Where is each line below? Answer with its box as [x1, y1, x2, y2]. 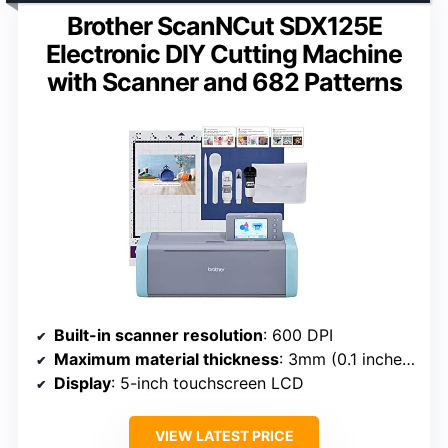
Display [54, 373, 111, 394]
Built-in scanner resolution [54, 325, 263, 346]
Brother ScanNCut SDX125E [66, 11, 382, 42]
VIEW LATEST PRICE [154, 427, 294, 445]
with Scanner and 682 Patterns [46, 67, 402, 98]
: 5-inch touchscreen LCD [111, 373, 304, 394]
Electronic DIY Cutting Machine [46, 39, 402, 70]
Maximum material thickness [54, 349, 279, 370]
